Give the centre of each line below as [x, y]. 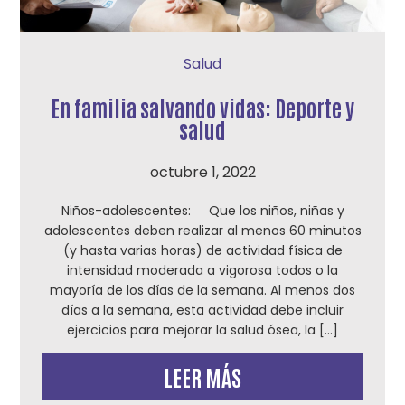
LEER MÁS [202, 377]
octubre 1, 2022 [202, 172]
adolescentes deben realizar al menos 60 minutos [202, 231]
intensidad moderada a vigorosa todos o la [202, 270]
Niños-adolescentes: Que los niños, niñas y [202, 211]
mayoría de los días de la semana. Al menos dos [202, 290]
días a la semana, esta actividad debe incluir [202, 310]
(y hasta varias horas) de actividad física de [202, 250]
